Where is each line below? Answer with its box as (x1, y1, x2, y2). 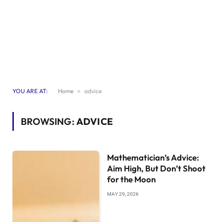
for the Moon (107, 174, 156, 184)
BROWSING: (21, 115, 76, 127)
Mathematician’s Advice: (107, 152, 200, 163)
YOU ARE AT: (12, 87, 48, 95)
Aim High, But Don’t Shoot (107, 163, 206, 173)
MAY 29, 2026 (107, 191, 139, 197)
